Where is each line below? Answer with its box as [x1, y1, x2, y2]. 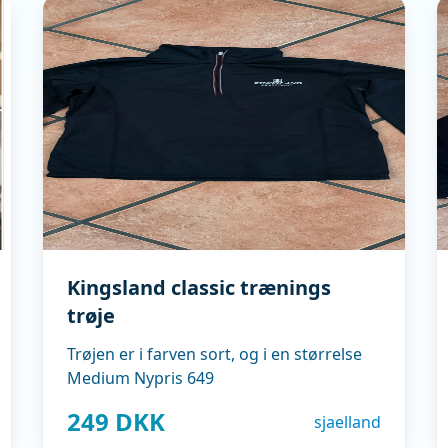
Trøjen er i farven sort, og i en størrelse [66, 343, 362, 365]
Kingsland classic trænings [66, 274, 331, 301]
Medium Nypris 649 [66, 367, 214, 389]
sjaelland [314, 411, 382, 433]
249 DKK [66, 405, 165, 438]
